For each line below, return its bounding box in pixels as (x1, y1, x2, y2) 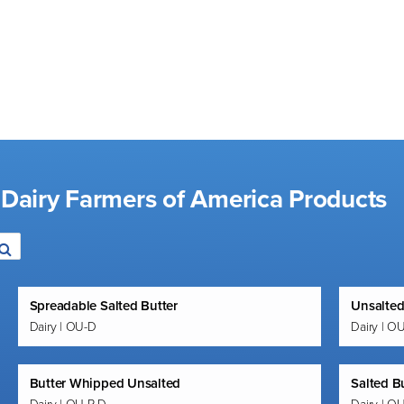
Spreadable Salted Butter (29, 297, 178, 314)
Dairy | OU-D (29, 318, 96, 335)
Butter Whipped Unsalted (29, 374, 181, 391)
